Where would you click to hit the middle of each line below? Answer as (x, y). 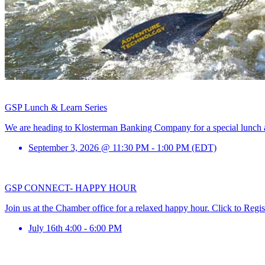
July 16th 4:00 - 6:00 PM (75, 228)
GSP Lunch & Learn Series (56, 107)
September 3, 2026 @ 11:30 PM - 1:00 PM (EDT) (122, 148)
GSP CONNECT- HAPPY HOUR (71, 188)
